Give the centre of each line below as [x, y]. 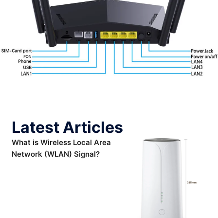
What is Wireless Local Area [61, 143]
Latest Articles [67, 127]
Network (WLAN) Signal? [56, 154]
